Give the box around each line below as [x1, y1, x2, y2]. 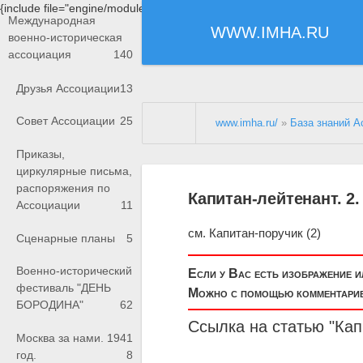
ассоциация [8, 48, 71, 62]
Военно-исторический [16, 264, 132, 278]
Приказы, [16, 147, 65, 161]
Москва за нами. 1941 [16, 331, 133, 344]
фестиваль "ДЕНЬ [16, 281, 111, 295]
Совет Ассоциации [16, 114, 115, 128]
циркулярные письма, [16, 164, 132, 178]
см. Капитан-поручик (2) [188, 225, 322, 240]
